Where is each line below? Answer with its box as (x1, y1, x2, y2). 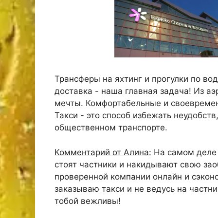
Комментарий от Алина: (54, 147, 151, 157)
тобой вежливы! (54, 196, 121, 206)
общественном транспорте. (54, 123, 167, 132)
